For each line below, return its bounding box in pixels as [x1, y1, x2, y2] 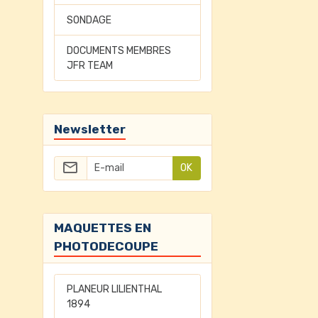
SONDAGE [67, 13, 112, 26]
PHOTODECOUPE [53, 239, 158, 253]
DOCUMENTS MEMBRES [67, 44, 172, 57]
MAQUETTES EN [53, 221, 151, 235]
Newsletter [53, 121, 126, 136]
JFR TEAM [67, 59, 114, 72]
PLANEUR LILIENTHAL [67, 283, 163, 295]
